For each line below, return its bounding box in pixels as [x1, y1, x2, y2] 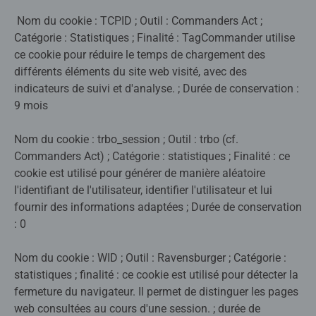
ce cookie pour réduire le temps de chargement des [14, 48, 265, 62]
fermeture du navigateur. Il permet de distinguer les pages [14, 285, 298, 299]
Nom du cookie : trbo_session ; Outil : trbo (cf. [14, 133, 238, 147]
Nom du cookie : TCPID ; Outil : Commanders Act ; [14, 14, 262, 28]
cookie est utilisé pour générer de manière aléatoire [14, 166, 265, 181]
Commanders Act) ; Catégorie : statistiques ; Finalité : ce [14, 150, 290, 164]
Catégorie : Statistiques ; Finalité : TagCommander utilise [14, 31, 295, 45]
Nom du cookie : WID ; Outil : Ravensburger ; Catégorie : [14, 251, 286, 265]
